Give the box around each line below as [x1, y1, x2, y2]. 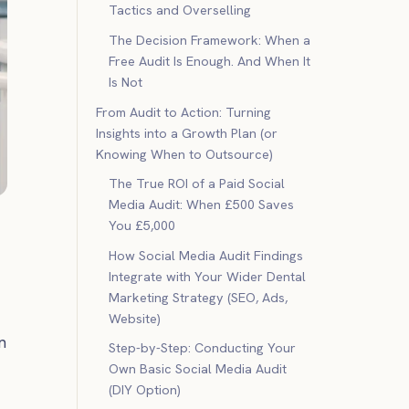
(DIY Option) [109, 382, 182, 399]
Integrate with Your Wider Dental [109, 267, 307, 285]
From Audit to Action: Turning [96, 103, 271, 121]
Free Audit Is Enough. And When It [109, 52, 311, 69]
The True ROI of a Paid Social [109, 175, 286, 193]
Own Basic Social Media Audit [109, 361, 288, 378]
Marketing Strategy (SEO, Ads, [109, 288, 288, 306]
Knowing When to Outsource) [96, 145, 273, 163]
